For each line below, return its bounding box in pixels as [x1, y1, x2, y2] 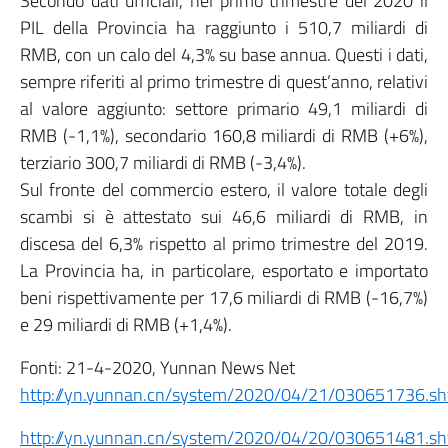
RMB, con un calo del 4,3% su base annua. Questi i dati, [20, 41, 428, 68]
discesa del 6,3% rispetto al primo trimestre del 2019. [20, 230, 428, 257]
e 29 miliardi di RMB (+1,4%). [20, 311, 232, 338]
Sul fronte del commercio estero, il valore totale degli [20, 176, 428, 203]
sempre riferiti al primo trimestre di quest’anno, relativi [20, 68, 428, 95]
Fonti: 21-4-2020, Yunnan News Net [20, 354, 295, 381]
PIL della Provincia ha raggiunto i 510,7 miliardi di [20, 14, 428, 41]
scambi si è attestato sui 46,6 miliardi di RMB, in [20, 203, 428, 230]
